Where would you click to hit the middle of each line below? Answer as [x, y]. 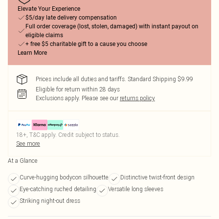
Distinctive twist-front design [157, 177]
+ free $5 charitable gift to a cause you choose [86, 44]
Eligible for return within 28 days [78, 89]
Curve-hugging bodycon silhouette [64, 177]
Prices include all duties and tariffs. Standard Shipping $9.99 [114, 79]
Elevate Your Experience [49, 9]
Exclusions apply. [58, 98]
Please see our [100, 98]
